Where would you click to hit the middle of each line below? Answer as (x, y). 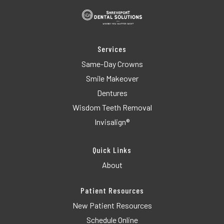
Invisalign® (112, 121)
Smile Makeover (112, 78)
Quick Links (112, 149)
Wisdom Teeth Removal (112, 107)
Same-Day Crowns (112, 63)
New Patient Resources (112, 205)
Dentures (112, 92)
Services (112, 48)
